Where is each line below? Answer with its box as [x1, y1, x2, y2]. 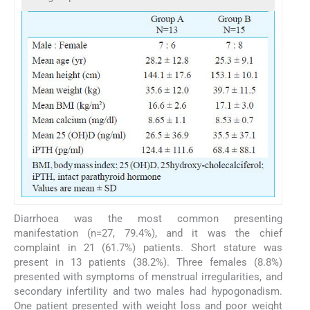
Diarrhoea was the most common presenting [14, 212, 282, 226]
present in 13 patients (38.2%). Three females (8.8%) [14, 256, 282, 269]
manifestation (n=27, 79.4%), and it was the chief [14, 227, 282, 240]
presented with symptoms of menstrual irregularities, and [14, 271, 282, 284]
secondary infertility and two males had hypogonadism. [14, 285, 282, 298]
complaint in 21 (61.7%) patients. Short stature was [14, 241, 282, 255]
